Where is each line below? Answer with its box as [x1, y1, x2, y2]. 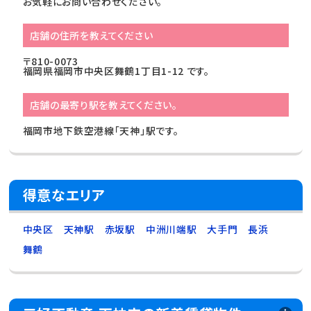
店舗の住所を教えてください [29, 28, 153, 42]
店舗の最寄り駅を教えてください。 [29, 97, 178, 112]
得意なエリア [22, 184, 106, 205]
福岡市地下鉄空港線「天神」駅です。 [22, 123, 179, 137]
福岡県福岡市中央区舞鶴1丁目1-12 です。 [22, 63, 210, 78]
